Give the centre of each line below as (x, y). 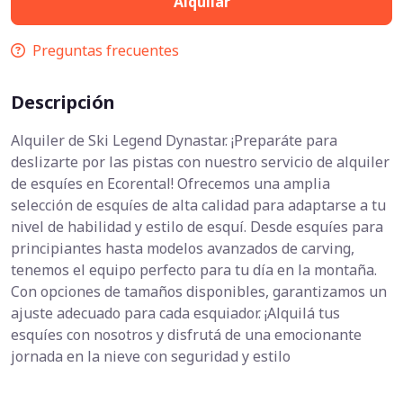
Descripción (63, 103)
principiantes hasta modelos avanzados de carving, (183, 249)
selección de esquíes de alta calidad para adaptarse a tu (198, 206)
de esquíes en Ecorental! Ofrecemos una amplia (170, 184)
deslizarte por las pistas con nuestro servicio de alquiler (200, 162)
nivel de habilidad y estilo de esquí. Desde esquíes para (197, 227)
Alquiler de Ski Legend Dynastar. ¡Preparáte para (174, 141)
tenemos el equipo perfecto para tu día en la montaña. (194, 270)
